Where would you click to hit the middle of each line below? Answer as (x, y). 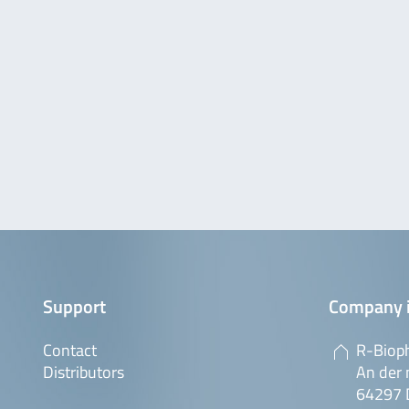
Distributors (84, 372)
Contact (70, 350)
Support (74, 306)
